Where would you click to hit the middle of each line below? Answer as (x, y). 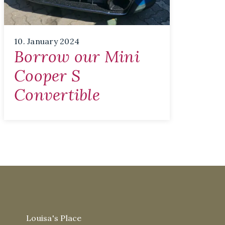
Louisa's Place (54, 218)
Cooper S (47, 75)
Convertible (57, 94)
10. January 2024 (47, 41)
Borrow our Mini (77, 56)
